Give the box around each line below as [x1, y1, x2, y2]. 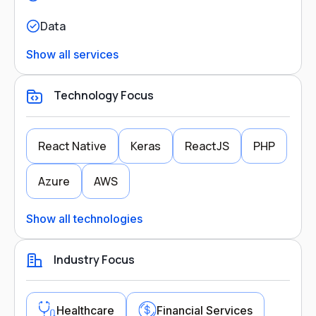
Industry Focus [51, 251, 135, 267]
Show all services [26, 47, 119, 62]
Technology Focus [51, 87, 154, 104]
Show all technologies [26, 211, 142, 226]
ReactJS [185, 138, 229, 154]
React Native [38, 138, 107, 154]
